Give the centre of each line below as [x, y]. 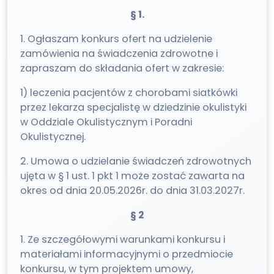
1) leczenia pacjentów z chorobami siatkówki [129, 93]
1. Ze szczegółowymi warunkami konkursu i [123, 240]
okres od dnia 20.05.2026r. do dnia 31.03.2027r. [133, 191]
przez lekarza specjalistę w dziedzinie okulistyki [134, 108]
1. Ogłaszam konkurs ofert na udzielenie [117, 39]
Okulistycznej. [53, 137]
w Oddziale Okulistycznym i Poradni [106, 122]
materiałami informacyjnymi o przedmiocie [127, 254]
